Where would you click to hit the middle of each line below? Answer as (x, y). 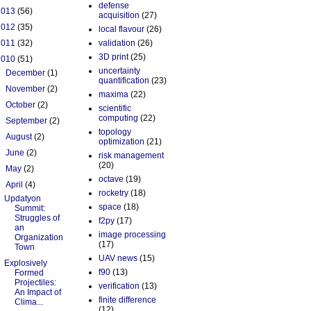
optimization (121, 142)
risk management (131, 156)
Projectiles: (35, 283)
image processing (132, 235)
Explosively (25, 263)
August (20, 137)
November (27, 89)
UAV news (118, 259)
